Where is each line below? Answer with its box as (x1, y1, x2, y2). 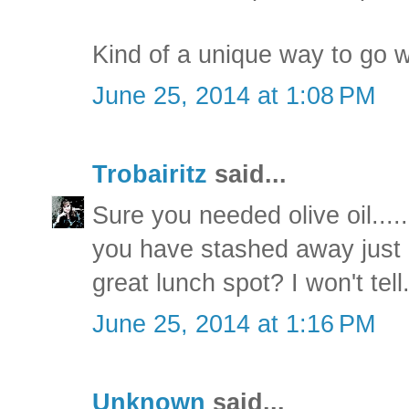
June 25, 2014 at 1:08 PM (92, 82, 375, 110)
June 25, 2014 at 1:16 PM (92, 310, 375, 339)
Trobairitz (92, 161, 207, 189)
